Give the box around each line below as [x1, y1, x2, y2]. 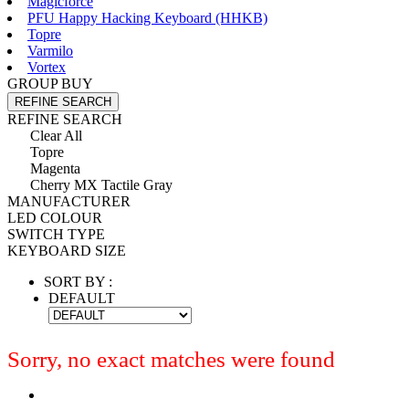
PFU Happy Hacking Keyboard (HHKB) [27, 9, 267, 26]
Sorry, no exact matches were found [7, 346, 335, 372]
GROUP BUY [7, 75, 93, 91]
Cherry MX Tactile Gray [30, 176, 173, 193]
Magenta [30, 160, 80, 176]
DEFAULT [48, 289, 115, 306]
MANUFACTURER [7, 193, 131, 209]
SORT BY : [44, 273, 112, 289]
